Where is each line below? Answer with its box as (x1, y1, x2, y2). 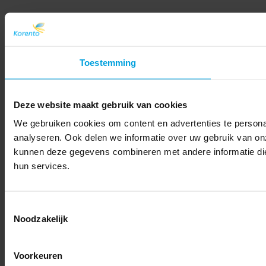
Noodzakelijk (14, 213, 68, 224)
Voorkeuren (14, 250, 62, 261)
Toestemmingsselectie (4, 201, 92, 212)
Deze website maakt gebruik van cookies (14, 99, 188, 109)
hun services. (14, 160, 70, 171)
